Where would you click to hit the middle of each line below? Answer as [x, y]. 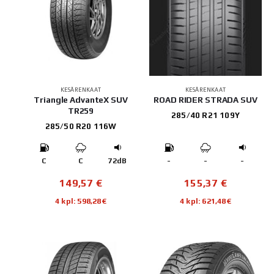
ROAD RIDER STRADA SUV [206, 100]
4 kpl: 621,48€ [206, 201]
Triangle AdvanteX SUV [81, 100]
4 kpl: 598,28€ [81, 201]
